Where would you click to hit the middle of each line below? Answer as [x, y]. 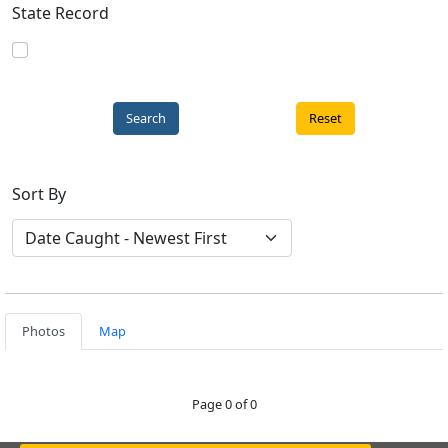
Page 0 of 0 [224, 404]
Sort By [39, 194]
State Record [60, 13]
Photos [43, 331]
